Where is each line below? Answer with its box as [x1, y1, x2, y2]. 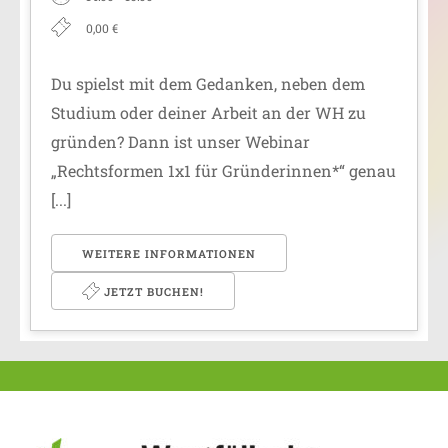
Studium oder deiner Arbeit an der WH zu [51, 101, 366, 123]
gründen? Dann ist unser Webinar [51, 130, 310, 152]
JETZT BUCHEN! [100, 283, 204, 299]
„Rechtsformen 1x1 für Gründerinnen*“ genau [51, 159, 396, 181]
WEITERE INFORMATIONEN [82, 245, 256, 261]
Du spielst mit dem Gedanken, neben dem [51, 72, 365, 94]
